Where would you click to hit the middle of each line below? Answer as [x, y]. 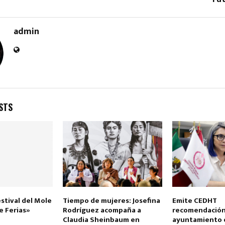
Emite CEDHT [194, 201]
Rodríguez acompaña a [102, 210]
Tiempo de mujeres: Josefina [111, 201]
